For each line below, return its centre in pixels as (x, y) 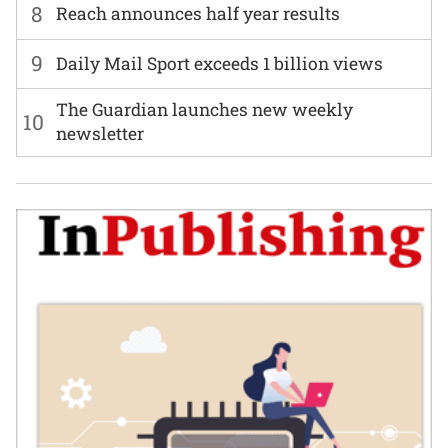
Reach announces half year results (198, 14)
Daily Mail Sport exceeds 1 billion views (220, 63)
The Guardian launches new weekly (205, 110)
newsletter (100, 134)
